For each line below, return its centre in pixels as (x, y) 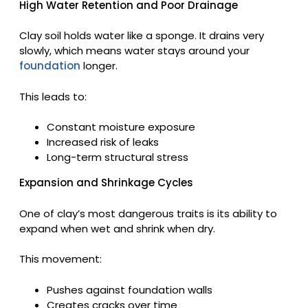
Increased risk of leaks (103, 142)
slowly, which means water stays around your (134, 51)
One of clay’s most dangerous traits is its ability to (148, 213)
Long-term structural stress (118, 157)
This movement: (60, 259)
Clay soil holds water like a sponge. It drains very (142, 36)
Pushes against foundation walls (130, 289)
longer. (99, 66)
